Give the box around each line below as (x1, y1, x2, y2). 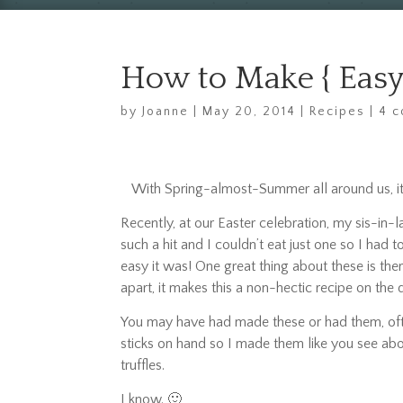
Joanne (142, 104, 190, 120)
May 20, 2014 (202, 104, 297, 120)
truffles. (121, 357, 166, 374)
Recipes (309, 104, 366, 120)
